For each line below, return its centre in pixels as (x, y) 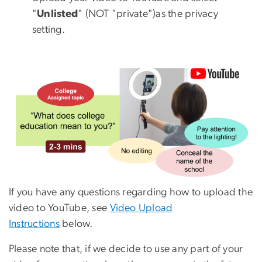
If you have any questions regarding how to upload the (131, 193)
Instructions (34, 224)
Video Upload (141, 208)
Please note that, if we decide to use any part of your (126, 249)
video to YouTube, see (59, 208)
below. (76, 224)
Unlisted (58, 14)
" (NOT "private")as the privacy (148, 14)
